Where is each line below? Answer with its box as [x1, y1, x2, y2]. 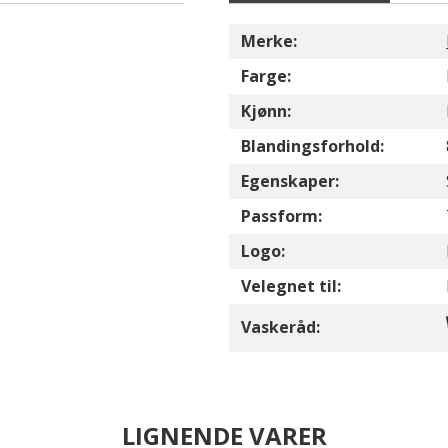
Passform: [241, 205, 322, 227]
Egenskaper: [241, 170, 339, 192]
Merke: [241, 30, 297, 52]
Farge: [241, 65, 291, 87]
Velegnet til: [241, 275, 341, 297]
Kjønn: [241, 100, 291, 122]
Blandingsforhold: [241, 135, 384, 157]
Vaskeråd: [241, 316, 320, 338]
